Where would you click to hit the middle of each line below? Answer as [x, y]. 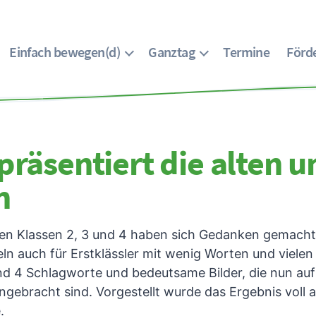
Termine [247, 51]
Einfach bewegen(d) [65, 51]
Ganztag [172, 51]
